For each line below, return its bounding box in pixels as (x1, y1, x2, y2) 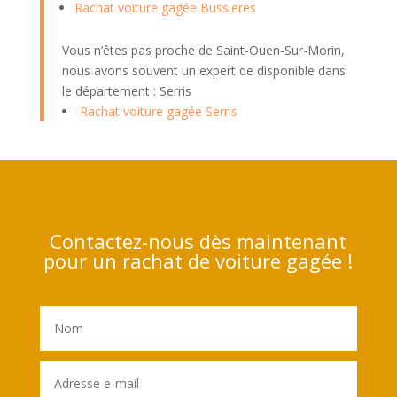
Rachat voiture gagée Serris (79, 102, 237, 120)
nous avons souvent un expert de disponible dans (61, 61, 346, 79)
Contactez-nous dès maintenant (50, 227, 347, 254)
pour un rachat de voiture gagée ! (43, 246, 354, 274)
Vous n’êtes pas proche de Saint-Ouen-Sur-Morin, (61, 41, 345, 58)
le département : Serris (61, 82, 191, 99)
